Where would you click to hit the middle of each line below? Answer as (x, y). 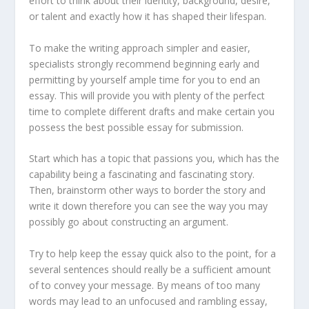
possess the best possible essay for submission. (137, 127)
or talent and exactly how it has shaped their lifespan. (148, 17)
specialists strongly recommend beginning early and (144, 63)
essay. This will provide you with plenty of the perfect (147, 95)
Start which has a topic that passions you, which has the (154, 159)
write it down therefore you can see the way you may (149, 206)
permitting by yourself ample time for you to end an (145, 79)
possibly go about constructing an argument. (129, 222)
